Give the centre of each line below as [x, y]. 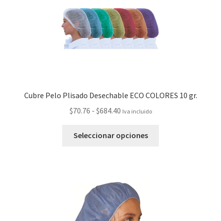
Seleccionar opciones [110, 135]
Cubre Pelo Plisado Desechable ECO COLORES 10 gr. [110, 95]
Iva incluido [137, 111]
